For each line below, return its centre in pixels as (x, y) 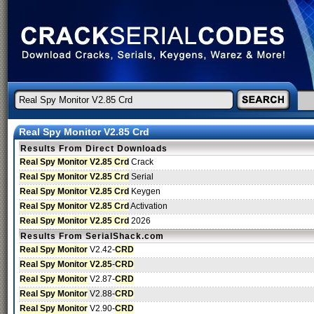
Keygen (145, 191)
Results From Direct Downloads (94, 149)
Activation (148, 206)
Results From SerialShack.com (92, 236)
